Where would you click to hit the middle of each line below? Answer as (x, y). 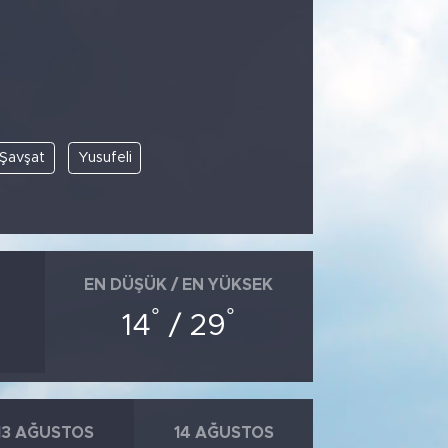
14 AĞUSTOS (223, 433)
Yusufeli (104, 157)
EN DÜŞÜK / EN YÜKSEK (179, 285)
